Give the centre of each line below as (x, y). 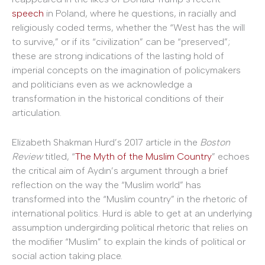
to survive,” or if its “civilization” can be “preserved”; (121, 42)
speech (28, 13)
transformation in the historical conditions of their (118, 98)
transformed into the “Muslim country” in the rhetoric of (130, 199)
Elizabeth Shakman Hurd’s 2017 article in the (106, 142)
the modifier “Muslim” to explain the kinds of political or (129, 241)
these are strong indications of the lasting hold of (118, 56)
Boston (215, 142)
